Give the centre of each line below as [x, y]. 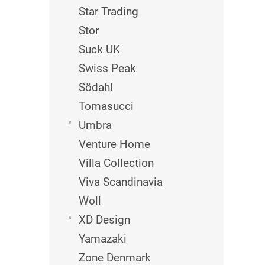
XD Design [104, 220]
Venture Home [114, 144]
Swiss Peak [107, 68]
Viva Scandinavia [121, 182]
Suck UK [99, 49]
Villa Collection [116, 163]
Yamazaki [103, 239]
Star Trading [109, 12]
